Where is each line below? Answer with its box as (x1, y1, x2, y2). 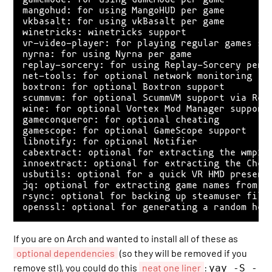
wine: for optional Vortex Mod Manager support (22, 103, 269, 114)
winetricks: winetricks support (22, 26, 187, 38)
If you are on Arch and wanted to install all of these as (13, 232, 239, 244)
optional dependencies (16, 246, 115, 259)
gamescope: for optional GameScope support (22, 124, 247, 136)
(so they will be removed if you (118, 246, 248, 259)
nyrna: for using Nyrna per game (22, 48, 192, 59)
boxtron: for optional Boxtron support (22, 81, 225, 92)
